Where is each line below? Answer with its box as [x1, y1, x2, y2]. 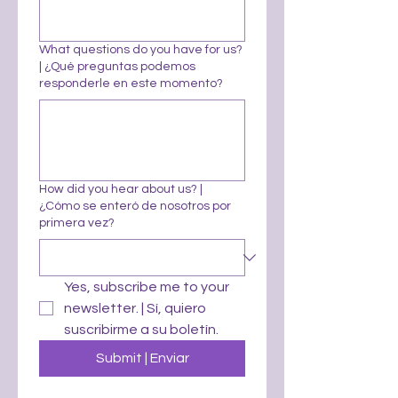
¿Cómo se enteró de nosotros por [39, 200, 231, 212]
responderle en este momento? [39, 77, 223, 90]
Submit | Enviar [95, 351, 189, 365]
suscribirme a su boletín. [64, 322, 219, 337]
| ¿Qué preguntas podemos [39, 60, 195, 73]
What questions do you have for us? [39, 44, 243, 56]
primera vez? [39, 217, 115, 229]
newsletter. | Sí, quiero [64, 301, 206, 315]
